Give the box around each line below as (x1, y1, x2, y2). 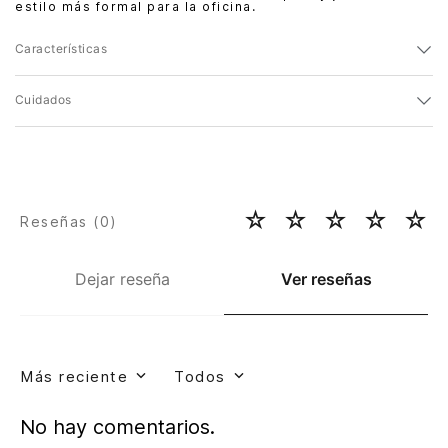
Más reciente (20, 366, 128, 386)
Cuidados (15, 92, 72, 108)
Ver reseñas (280, 269, 372, 290)
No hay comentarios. (20, 415, 215, 440)
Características (15, 41, 108, 57)
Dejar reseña (74, 269, 170, 290)
